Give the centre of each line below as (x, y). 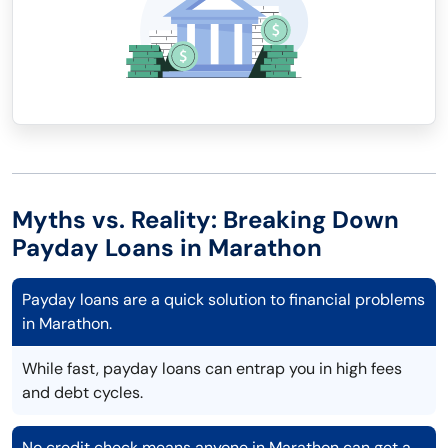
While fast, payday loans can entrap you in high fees (212, 369)
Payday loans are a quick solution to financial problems (223, 300)
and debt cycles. (82, 393)
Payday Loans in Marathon (167, 248)
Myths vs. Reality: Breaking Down (205, 220)
